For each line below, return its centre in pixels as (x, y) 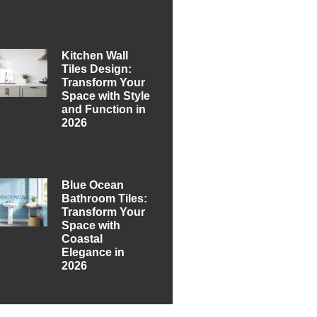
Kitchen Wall (95, 55)
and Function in (104, 109)
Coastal (82, 238)
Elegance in (93, 252)
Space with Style (106, 96)
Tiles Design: (97, 69)
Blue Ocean (93, 185)
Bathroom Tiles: (105, 198)
